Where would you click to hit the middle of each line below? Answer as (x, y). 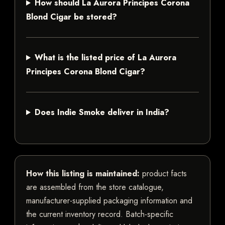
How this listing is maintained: (83, 174)
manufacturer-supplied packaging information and (109, 201)
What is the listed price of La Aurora (105, 58)
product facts (163, 174)
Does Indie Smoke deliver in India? (102, 113)
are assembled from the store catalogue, (95, 187)
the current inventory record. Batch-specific (100, 214)
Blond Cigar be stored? (72, 17)
